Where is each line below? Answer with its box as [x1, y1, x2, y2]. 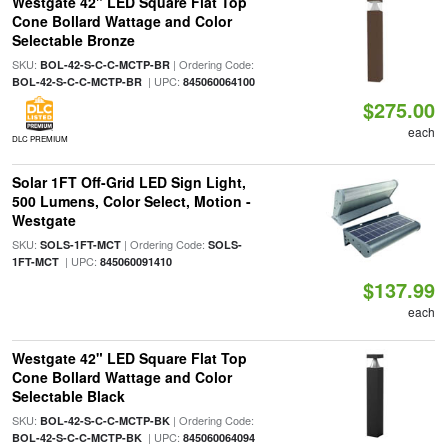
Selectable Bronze [11, 30, 135, 50]
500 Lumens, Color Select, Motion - [11, 191, 251, 211]
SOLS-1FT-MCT [39, 237, 121, 252]
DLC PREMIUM [11, 133, 68, 144]
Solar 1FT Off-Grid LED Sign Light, [11, 172, 246, 192]
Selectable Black [11, 386, 125, 406]
